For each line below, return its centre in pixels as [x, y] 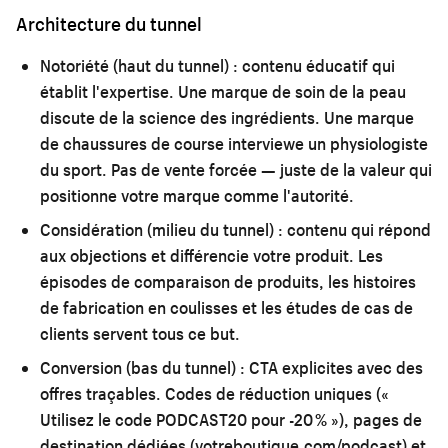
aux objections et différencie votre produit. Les [211, 255]
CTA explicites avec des [334, 367]
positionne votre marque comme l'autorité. [197, 195]
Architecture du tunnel [109, 23]
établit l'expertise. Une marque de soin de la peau [223, 91]
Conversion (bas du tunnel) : [142, 367]
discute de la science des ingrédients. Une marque [227, 117]
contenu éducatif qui [316, 65]
